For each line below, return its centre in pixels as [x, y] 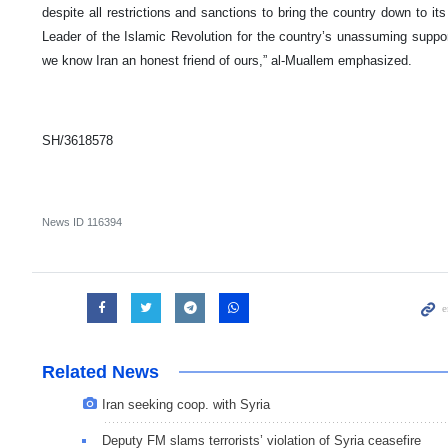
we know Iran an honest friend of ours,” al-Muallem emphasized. [227, 61]
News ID [64, 222]
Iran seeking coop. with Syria [186, 405]
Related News [100, 372]
